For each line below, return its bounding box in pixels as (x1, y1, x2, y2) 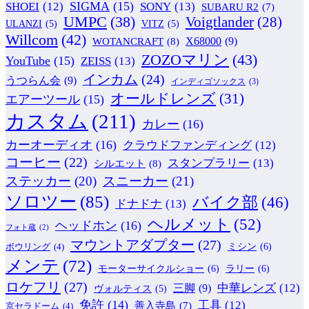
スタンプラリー (168, 155, 250, 170)
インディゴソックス (171, 76, 246, 86)
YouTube (6, 53, 50, 68)
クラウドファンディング (123, 138, 252, 152)
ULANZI (6, 18, 42, 29)
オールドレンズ (110, 90, 216, 107)
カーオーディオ (6, 137, 92, 152)
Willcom (6, 30, 58, 48)
